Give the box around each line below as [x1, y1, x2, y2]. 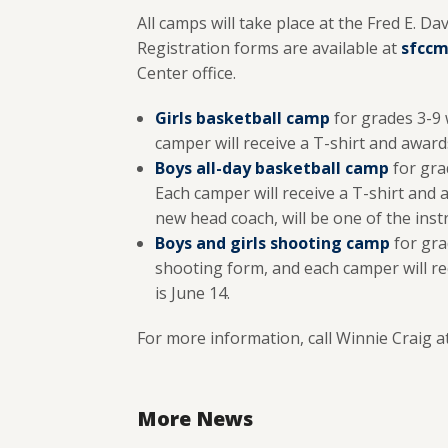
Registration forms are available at [137, 37, 401, 59]
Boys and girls [154, 232, 266, 254]
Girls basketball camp [154, 107, 330, 129]
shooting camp [269, 232, 390, 254]
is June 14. [154, 282, 230, 304]
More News [137, 405, 253, 433]
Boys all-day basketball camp [154, 157, 389, 179]
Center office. [137, 62, 236, 84]
